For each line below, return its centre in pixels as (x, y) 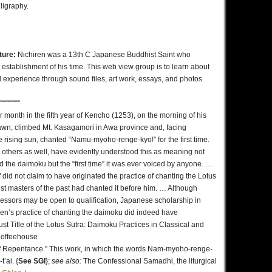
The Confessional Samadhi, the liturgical (150, 261)
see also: (67, 261)
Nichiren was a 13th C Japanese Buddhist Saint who (104, 55)
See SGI (32, 261)
